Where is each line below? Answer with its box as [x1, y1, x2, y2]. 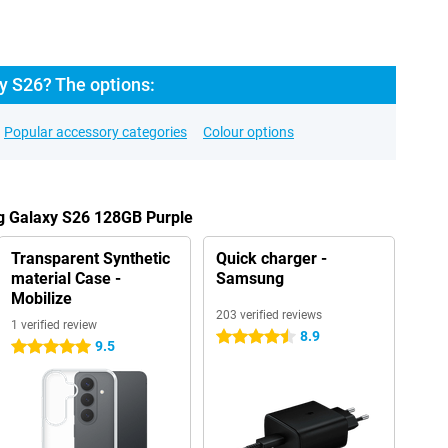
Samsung [215, 269, 284, 288]
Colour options [203, 124, 294, 140]
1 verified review [10, 318, 97, 332]
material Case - [10, 269, 121, 288]
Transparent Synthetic [10, 249, 170, 268]
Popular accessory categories [4, 124, 187, 140]
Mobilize [10, 289, 72, 308]
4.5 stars [215, 329, 271, 345]
